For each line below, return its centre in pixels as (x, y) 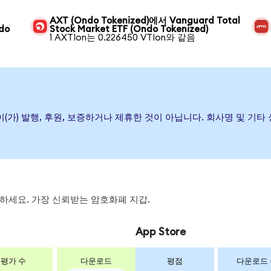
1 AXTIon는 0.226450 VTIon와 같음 (123, 38)
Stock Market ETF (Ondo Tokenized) (129, 29)
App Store (160, 232)
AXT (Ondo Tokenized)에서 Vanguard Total (145, 21)
